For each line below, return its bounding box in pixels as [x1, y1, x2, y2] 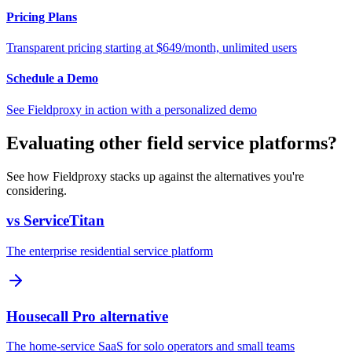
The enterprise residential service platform [6, 244, 213, 258]
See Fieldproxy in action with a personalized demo [6, 102, 257, 116]
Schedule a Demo [6, 71, 98, 86]
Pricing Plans [6, 9, 77, 24]
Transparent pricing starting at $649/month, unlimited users [6, 41, 297, 55]
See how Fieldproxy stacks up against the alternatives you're [6, 169, 304, 183]
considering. [6, 183, 67, 197]
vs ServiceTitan [6, 212, 104, 229]
